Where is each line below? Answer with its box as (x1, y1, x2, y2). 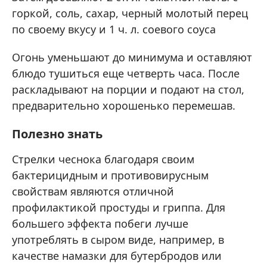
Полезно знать (12, 125, 103, 142)
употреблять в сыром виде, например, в (12, 232, 224, 247)
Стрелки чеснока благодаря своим (12, 151, 194, 166)
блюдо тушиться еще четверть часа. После (12, 66, 240, 80)
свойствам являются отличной (12, 184, 174, 198)
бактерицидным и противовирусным (12, 167, 209, 182)
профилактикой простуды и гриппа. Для (12, 200, 225, 215)
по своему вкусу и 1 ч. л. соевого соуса (12, 21, 216, 36)
